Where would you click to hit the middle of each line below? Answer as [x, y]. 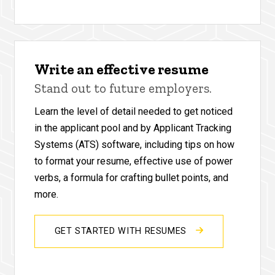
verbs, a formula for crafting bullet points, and [131, 177]
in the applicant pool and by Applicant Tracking [133, 128]
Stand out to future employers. [123, 88]
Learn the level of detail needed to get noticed [133, 111]
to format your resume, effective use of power [133, 161]
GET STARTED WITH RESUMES [122, 231]
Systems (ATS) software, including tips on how [134, 144]
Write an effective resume [121, 69]
